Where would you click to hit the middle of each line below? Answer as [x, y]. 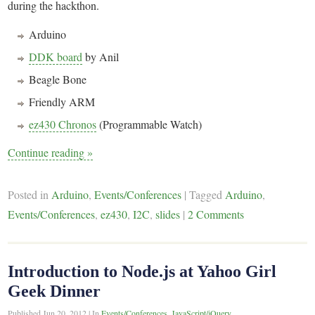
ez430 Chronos [63, 124]
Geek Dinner [54, 291]
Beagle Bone [58, 79]
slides [168, 214]
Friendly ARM [62, 101]
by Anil [101, 56]
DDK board [56, 56]
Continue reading [48, 153]
